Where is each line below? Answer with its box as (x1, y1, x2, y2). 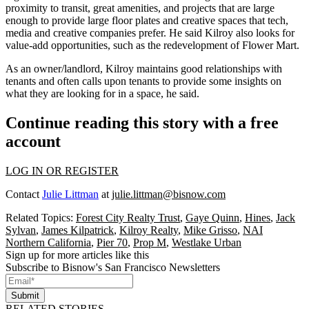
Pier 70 (97, 236, 128, 248)
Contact (6, 188, 42, 200)
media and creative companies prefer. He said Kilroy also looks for (6, 26, 295, 39)
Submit (11, 290, 39, 301)
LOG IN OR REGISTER (6, 164, 119, 177)
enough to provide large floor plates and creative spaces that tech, (6, 14, 288, 26)
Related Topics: (6, 211, 76, 223)
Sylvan (6, 223, 36, 236)
